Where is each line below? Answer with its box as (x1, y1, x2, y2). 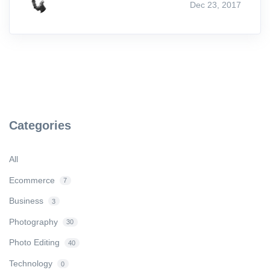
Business (9, 196, 43, 206)
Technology (9, 259, 52, 269)
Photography (9, 216, 58, 227)
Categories (9, 119, 71, 133)
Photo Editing (9, 237, 60, 248)
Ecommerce (9, 175, 55, 185)
